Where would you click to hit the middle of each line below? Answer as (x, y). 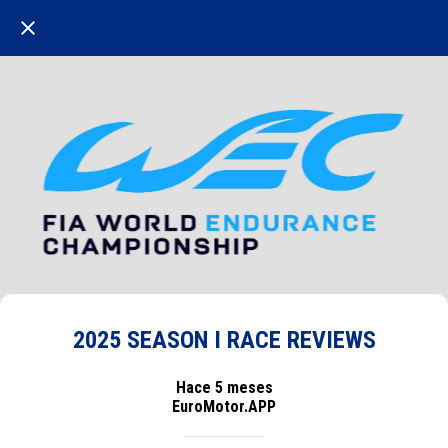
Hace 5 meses (224, 387)
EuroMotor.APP (224, 406)
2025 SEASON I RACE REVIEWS (224, 340)
